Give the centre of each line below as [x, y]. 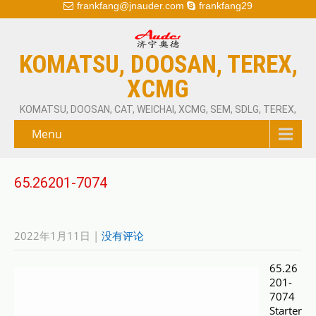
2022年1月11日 [52, 236]
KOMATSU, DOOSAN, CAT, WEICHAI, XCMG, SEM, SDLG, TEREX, [158, 109]
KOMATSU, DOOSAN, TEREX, [158, 65]
